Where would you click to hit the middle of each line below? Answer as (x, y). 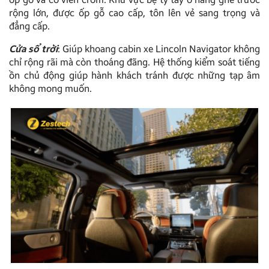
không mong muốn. (50, 89)
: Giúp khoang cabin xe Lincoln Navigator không (159, 49)
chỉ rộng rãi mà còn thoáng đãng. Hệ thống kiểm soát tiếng (134, 62)
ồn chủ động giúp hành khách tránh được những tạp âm (134, 76)
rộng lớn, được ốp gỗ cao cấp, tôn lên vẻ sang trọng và (134, 13)
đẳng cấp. (29, 26)
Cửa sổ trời (33, 49)
